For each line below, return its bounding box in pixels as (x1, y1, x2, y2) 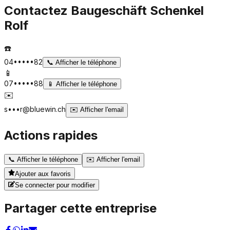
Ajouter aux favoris (15, 169, 71, 178)
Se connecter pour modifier (15, 181, 95, 189)
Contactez (4, 3, 71, 18)
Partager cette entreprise (4, 200, 157, 216)
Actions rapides (4, 128, 98, 143)
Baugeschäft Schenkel (71, 3, 204, 18)
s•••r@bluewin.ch (4, 105, 66, 114)
